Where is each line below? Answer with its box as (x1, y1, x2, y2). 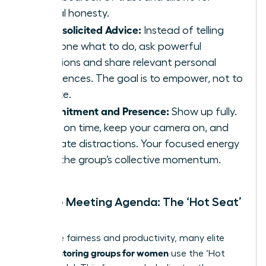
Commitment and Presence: (34, 104, 169, 118)
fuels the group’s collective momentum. (34, 154, 221, 166)
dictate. (34, 89, 71, 100)
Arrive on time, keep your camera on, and (34, 122, 229, 134)
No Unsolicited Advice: (34, 23, 141, 36)
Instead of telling (141, 25, 224, 36)
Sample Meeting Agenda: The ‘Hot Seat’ (22, 196, 242, 208)
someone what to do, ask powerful (34, 41, 201, 52)
